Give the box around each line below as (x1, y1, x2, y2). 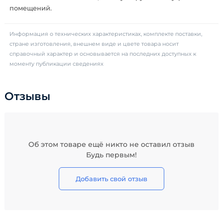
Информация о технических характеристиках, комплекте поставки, (9, 30, 202, 37)
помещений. (9, 4, 52, 12)
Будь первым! (86, 150, 137, 159)
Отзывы (4, 90, 50, 103)
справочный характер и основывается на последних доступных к (9, 50, 196, 57)
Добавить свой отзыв (76, 175, 147, 183)
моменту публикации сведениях (9, 60, 104, 67)
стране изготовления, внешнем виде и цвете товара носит (9, 40, 179, 47)
